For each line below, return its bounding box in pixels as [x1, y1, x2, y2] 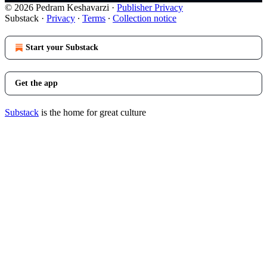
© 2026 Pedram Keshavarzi [5, 2, 109, 13]
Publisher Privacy [117, 2, 183, 13]
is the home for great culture [39, 107, 146, 117]
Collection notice [113, 13, 176, 23]
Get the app [15, 79, 58, 88]
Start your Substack [26, 43, 98, 52]
